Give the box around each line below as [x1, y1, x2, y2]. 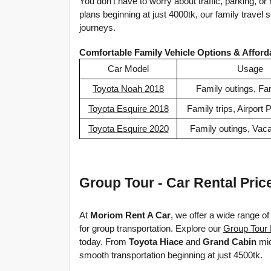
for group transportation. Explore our [79, 223, 223, 233]
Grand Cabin [203, 237, 256, 247]
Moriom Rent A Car [90, 210, 171, 220]
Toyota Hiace [129, 237, 183, 247]
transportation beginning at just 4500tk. [109, 250, 263, 260]
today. [79, 237, 103, 247]
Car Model [108, 64, 149, 74]
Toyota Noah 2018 [93, 83, 164, 94]
